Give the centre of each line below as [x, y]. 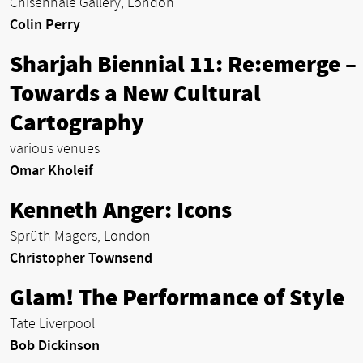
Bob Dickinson [55, 346]
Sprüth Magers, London [80, 237]
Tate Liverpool [52, 324]
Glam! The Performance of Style [177, 299]
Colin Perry [45, 25]
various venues [55, 149]
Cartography [77, 124]
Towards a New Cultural [135, 94]
